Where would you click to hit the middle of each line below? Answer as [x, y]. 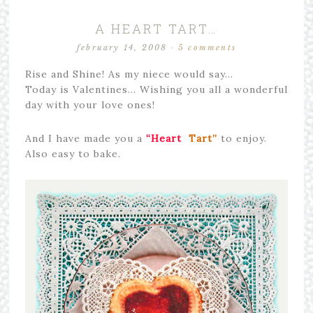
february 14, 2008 [122, 47]
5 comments [207, 47]
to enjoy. [242, 138]
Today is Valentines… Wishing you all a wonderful [156, 89]
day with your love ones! [90, 104]
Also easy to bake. [73, 153]
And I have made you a [83, 138]
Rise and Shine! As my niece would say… [129, 74]
